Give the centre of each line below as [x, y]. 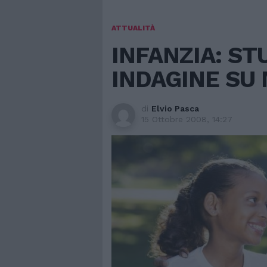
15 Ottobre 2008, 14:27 [187, 119]
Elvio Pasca [175, 108]
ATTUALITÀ [133, 28]
